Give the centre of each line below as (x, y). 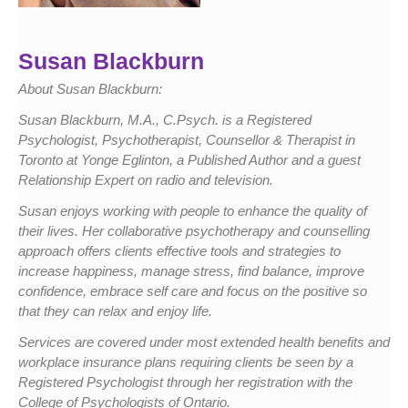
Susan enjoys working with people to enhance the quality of (193, 210)
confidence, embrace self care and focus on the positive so (193, 291)
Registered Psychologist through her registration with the (185, 382)
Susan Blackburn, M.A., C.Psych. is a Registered (165, 119)
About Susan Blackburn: (90, 88)
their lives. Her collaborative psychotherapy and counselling (194, 230)
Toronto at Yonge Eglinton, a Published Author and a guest (189, 159)
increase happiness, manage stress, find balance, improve (191, 270)
